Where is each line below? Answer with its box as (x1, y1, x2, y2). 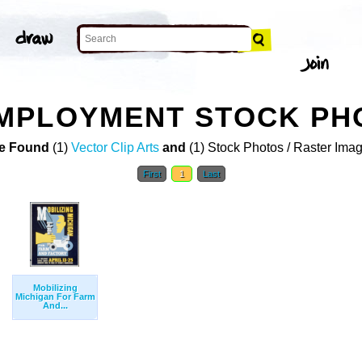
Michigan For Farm (15, 292, 95, 302)
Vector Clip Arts (70, 141, 159, 155)
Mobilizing (32, 283, 78, 293)
